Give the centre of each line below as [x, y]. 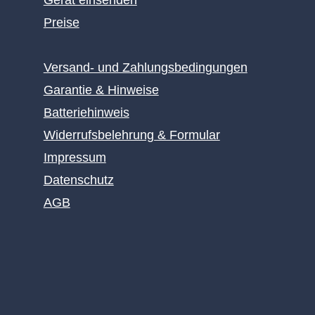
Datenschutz [78, 180]
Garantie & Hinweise [101, 90]
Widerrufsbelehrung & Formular [131, 135]
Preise [61, 22]
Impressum [75, 157]
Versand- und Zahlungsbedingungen [145, 67]
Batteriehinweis [86, 112]
